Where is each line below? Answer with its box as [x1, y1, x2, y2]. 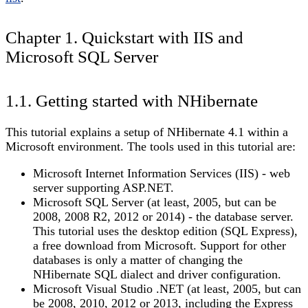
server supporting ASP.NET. [33, 180, 174, 195]
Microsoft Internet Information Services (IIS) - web [33, 166, 290, 180]
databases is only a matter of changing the [33, 252, 243, 267]
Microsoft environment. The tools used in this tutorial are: [5, 139, 296, 153]
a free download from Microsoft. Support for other [33, 238, 286, 252]
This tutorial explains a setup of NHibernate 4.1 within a [5, 124, 288, 139]
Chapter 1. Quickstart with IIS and [5, 27, 243, 47]
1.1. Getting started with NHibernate [5, 91, 258, 110]
